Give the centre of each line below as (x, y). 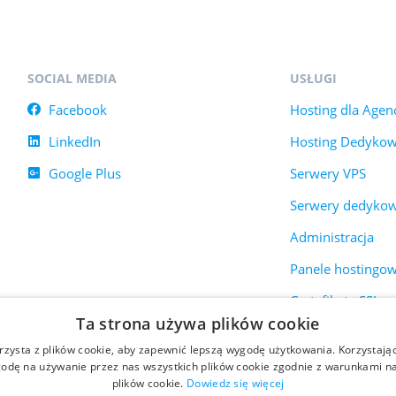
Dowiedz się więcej (236, 383)
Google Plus (84, 173)
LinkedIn (74, 141)
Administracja (332, 236)
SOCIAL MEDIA (72, 78)
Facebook (77, 109)
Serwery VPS (328, 173)
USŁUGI (314, 78)
